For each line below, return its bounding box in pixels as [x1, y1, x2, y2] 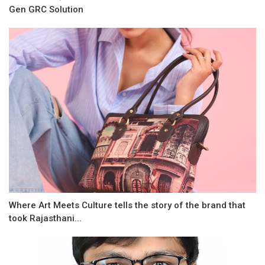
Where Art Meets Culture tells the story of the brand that [9, 199, 245, 211]
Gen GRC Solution [9, 4, 83, 15]
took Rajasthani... [9, 212, 82, 224]
